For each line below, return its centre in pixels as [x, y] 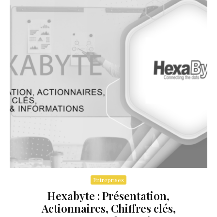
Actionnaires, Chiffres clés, [108, 208]
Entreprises [108, 179]
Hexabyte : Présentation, [108, 195]
